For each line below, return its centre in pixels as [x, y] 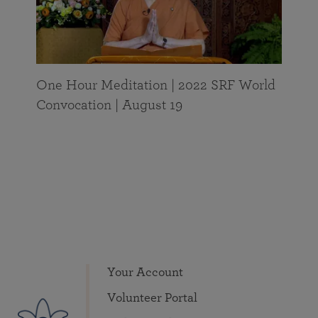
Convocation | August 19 [109, 105]
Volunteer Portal [152, 298]
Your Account [145, 273]
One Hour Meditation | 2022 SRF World [156, 85]
